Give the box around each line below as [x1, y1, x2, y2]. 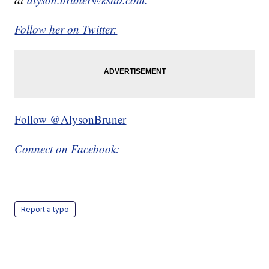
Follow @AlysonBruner [14, 112, 127, 127]
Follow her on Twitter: [14, 22, 118, 37]
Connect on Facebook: [14, 141, 120, 157]
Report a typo [21, 205, 70, 214]
